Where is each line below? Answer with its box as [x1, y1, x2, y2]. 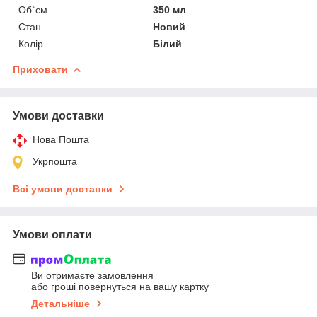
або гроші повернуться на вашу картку [31, 281, 209, 293]
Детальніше [31, 298, 90, 310]
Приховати [13, 63, 68, 75]
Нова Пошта [33, 133, 89, 145]
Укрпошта [33, 155, 77, 167]
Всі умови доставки [13, 183, 113, 195]
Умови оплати [13, 228, 92, 241]
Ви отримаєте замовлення [31, 270, 154, 282]
